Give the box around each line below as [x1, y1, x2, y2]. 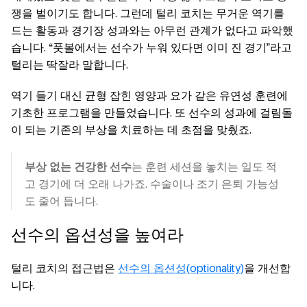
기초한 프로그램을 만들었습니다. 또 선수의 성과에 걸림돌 [11, 106, 293, 119]
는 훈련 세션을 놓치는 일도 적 [132, 160, 277, 173]
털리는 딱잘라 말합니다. [11, 58, 128, 71]
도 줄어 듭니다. [25, 195, 98, 207]
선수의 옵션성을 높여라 [11, 225, 184, 244]
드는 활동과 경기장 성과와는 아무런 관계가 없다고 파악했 [11, 24, 293, 36]
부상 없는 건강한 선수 [25, 160, 132, 173]
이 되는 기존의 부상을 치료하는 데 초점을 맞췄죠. [11, 123, 251, 136]
